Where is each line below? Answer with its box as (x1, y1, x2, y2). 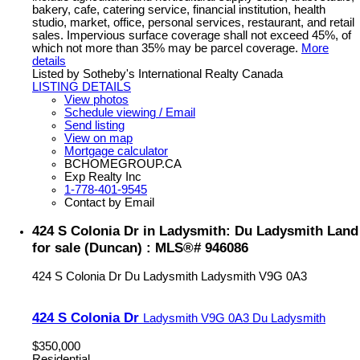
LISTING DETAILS (32, 80, 131, 93)
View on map (64, 131, 133, 145)
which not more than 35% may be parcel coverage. (32, 41, 298, 55)
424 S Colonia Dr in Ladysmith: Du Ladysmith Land (32, 222, 358, 239)
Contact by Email (64, 195, 154, 209)
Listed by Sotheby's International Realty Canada (32, 67, 283, 80)
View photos (64, 92, 129, 106)
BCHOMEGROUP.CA (64, 157, 182, 170)
